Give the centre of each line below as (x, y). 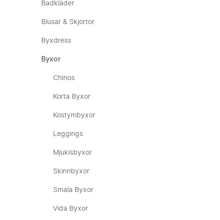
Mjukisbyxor (72, 153)
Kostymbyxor (74, 115)
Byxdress (56, 41)
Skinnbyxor (71, 171)
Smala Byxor (73, 190)
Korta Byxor (72, 97)
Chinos (64, 78)
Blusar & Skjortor (68, 22)
